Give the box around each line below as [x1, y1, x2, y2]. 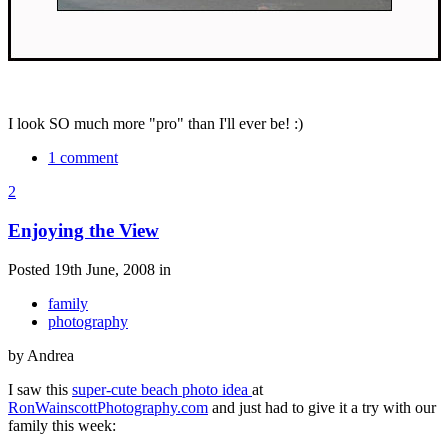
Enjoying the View [8, 220, 159, 242]
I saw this [8, 380, 72, 398]
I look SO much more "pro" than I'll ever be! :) [8, 115, 303, 133]
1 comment [48, 149, 118, 167]
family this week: [8, 416, 116, 434]
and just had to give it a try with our [208, 398, 436, 416]
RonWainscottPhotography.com [8, 398, 208, 416]
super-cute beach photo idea [72, 380, 252, 398]
